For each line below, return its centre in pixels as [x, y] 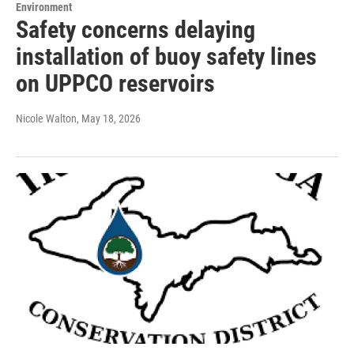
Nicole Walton [46, 118]
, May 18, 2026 [109, 118]
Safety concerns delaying [136, 29]
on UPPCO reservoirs [115, 83]
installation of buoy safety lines [166, 56]
